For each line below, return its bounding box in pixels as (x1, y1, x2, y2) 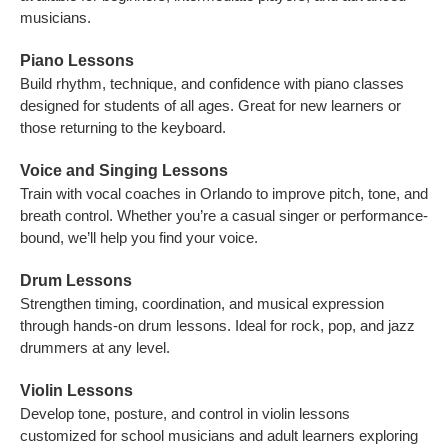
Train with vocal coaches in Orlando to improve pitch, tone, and (20, 185, 428, 203)
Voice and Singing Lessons (20, 162, 228, 180)
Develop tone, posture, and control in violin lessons (20, 405, 350, 423)
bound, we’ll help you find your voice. (20, 229, 258, 247)
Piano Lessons (20, 52, 134, 70)
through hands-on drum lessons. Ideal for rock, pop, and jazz (20, 317, 415, 335)
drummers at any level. (20, 339, 170, 357)
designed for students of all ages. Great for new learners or (20, 97, 401, 115)
